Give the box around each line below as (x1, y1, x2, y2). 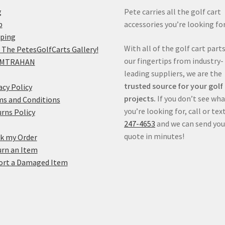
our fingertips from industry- (124, 55, 224, 66)
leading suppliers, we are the (124, 68, 222, 78)
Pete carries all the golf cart (124, 7, 221, 17)
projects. (124, 93, 156, 103)
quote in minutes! (124, 131, 185, 141)
